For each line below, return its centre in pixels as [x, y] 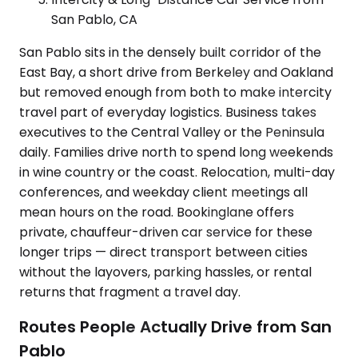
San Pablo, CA [94, 19]
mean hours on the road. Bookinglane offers [157, 212]
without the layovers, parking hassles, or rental [165, 272]
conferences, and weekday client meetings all [163, 192]
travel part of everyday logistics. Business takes [168, 112]
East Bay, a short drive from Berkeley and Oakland [176, 72]
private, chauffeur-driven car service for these [166, 232]
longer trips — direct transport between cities [163, 252]
